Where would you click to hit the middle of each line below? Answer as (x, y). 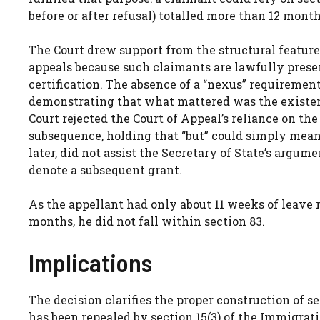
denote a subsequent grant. (105, 169)
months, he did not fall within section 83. (147, 221)
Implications (90, 262)
